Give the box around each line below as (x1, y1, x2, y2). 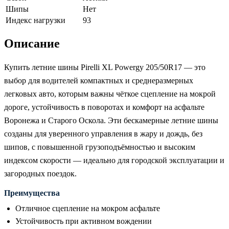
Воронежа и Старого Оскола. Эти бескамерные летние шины (4, 116, 218, 125)
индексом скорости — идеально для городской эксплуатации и (4, 155, 224, 165)
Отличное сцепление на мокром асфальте (15, 203, 160, 213)
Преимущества (4, 188, 60, 197)
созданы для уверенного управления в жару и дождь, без (4, 129, 202, 138)
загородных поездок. (4, 169, 77, 178)
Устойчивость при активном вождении (15, 216, 152, 225)
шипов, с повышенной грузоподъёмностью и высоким (4, 142, 195, 151)
